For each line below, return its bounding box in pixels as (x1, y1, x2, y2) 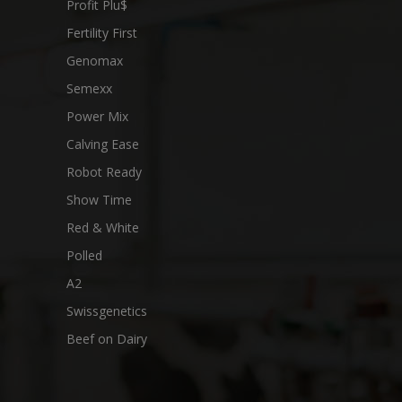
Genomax (66, 52, 123, 69)
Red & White (66, 219, 139, 236)
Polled (66, 247, 102, 264)
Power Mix (66, 108, 128, 125)
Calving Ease (66, 135, 139, 153)
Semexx (66, 80, 112, 97)
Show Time (66, 191, 132, 208)
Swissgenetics (66, 302, 147, 319)
